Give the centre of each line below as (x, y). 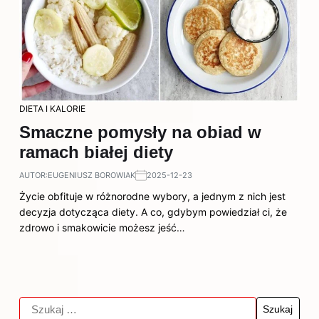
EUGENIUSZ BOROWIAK (91, 175)
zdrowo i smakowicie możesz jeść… (102, 228)
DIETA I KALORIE (52, 109)
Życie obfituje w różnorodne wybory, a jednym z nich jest (152, 196)
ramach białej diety (96, 152)
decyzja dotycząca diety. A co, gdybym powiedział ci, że (153, 212)
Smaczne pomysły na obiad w (140, 132)
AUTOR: (33, 175)
